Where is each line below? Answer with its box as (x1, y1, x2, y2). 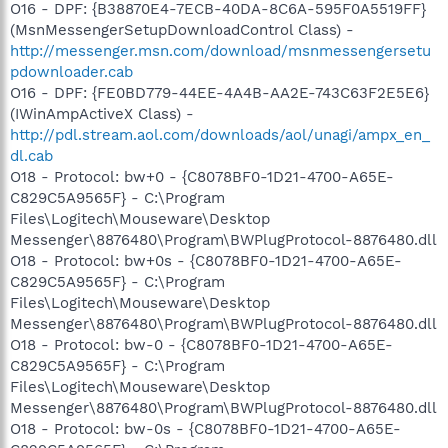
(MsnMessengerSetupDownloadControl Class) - (10, 21, 354, 39)
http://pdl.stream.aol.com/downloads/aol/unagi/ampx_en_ (10, 126, 430, 144)
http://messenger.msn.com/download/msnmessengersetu (10, 42, 431, 60)
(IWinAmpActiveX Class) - (10, 105, 194, 123)
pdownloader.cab (10, 63, 133, 81)
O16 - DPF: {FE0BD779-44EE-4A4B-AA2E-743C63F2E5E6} (10, 84, 429, 102)
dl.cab (10, 147, 53, 165)
